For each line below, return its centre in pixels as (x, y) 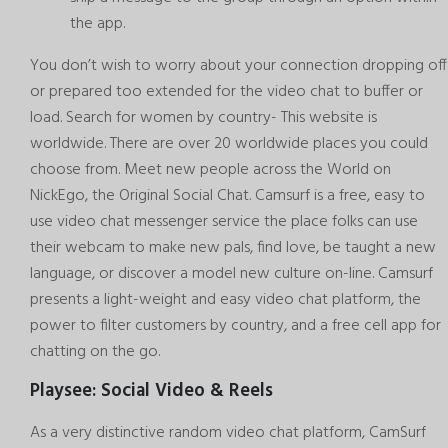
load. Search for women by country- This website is (203, 118)
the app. (97, 24)
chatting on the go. (95, 352)
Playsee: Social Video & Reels (151, 390)
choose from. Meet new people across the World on (210, 170)
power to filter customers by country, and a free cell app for (235, 326)
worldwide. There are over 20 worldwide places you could (229, 144)
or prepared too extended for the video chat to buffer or (226, 92)
